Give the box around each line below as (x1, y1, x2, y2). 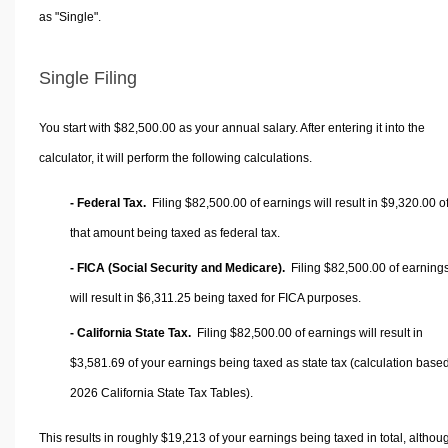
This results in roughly (38, 430, 161, 445)
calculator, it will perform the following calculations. (38, 150, 312, 165)
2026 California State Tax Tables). (70, 385, 253, 400)
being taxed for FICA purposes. (191, 290, 361, 305)
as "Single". (38, 10, 101, 25)
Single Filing (39, 68, 137, 89)
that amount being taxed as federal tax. (70, 225, 280, 240)
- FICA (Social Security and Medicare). (70, 260, 285, 275)
